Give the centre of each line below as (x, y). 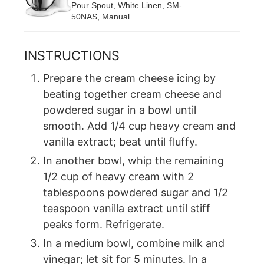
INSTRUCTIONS (72, 55)
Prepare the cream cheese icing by (129, 78)
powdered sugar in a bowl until (120, 110)
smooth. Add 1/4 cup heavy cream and (139, 126)
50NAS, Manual (100, 16)
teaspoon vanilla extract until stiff (127, 208)
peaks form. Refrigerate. (104, 224)
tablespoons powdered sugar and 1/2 (136, 192)
